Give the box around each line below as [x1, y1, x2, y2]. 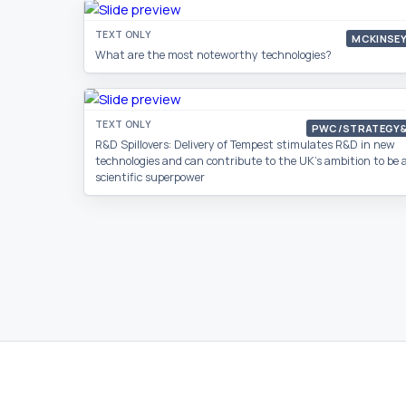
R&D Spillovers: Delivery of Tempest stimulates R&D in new [95, 137, 395, 152]
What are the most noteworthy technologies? [95, 47, 332, 63]
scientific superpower [95, 169, 205, 185]
